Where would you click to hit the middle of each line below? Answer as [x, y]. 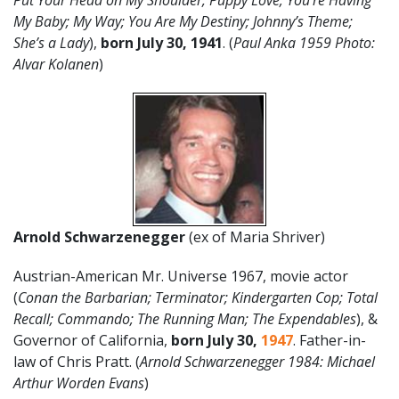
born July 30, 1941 [162, 43]
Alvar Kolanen [56, 64]
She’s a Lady [51, 43]
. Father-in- [330, 340]
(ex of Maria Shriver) [257, 237]
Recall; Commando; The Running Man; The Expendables [185, 319]
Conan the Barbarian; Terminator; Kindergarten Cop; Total [198, 297]
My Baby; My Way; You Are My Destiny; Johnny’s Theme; [183, 21]
